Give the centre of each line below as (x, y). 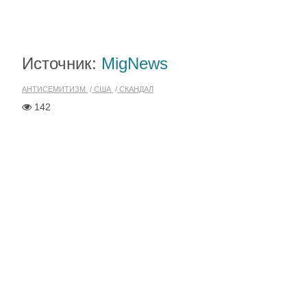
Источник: (62, 63)
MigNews (135, 63)
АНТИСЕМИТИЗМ (55, 89)
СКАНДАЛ (135, 89)
